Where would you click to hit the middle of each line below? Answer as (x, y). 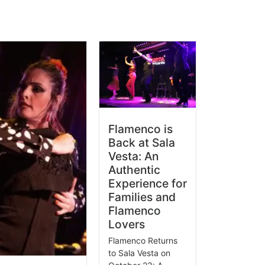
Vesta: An (133, 156)
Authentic (134, 169)
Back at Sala (141, 142)
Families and (142, 197)
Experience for (147, 183)
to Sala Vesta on (139, 253)
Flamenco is (140, 129)
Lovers (126, 224)
